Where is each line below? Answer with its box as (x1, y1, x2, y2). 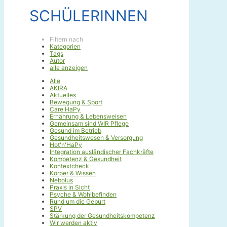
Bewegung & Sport (50, 98, 102, 106)
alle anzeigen (50, 64, 88, 72)
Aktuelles (50, 91, 76, 99)
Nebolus (50, 176, 73, 184)
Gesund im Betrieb (50, 127, 101, 135)
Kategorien (50, 43, 81, 51)
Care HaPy (50, 105, 81, 113)
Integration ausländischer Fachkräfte (50, 148, 154, 156)
